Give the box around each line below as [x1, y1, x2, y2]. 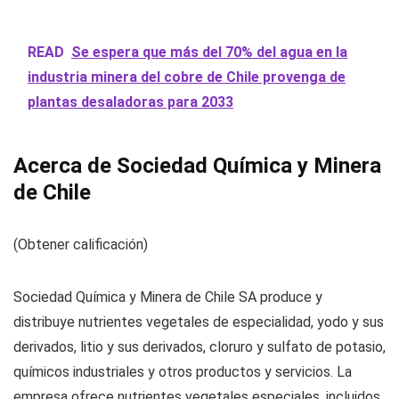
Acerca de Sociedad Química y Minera [13, 153, 381, 179]
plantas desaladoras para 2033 [28, 94, 233, 111]
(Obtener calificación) [13, 236, 148, 254]
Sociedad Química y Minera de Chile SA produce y [13, 289, 322, 306]
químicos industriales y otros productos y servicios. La [13, 363, 352, 381]
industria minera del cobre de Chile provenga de [28, 69, 346, 86]
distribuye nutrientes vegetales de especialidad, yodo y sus [13, 313, 384, 331]
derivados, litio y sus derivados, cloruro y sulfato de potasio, [13, 338, 386, 356]
